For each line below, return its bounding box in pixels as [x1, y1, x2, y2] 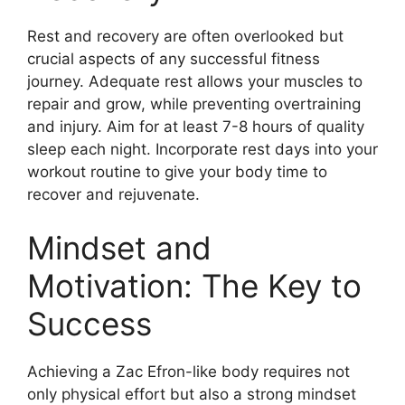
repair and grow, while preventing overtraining [27, 94, 361, 113]
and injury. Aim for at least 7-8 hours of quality [27, 117, 364, 136]
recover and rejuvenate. [27, 184, 200, 203]
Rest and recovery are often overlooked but [27, 26, 344, 45]
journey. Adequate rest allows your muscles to [27, 71, 363, 90]
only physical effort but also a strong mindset [27, 385, 356, 403]
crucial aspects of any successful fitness [27, 49, 320, 68]
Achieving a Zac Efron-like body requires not [27, 363, 350, 381]
